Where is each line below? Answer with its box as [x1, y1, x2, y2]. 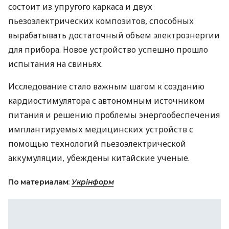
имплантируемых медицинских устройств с [8, 124, 193, 135]
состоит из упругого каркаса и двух [8, 1, 152, 12]
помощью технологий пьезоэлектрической [8, 138, 186, 149]
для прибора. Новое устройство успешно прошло [8, 44, 208, 55]
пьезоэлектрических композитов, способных [8, 15, 194, 27]
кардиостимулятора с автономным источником [8, 95, 205, 106]
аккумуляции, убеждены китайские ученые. [8, 152, 190, 164]
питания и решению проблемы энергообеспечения [8, 109, 220, 121]
